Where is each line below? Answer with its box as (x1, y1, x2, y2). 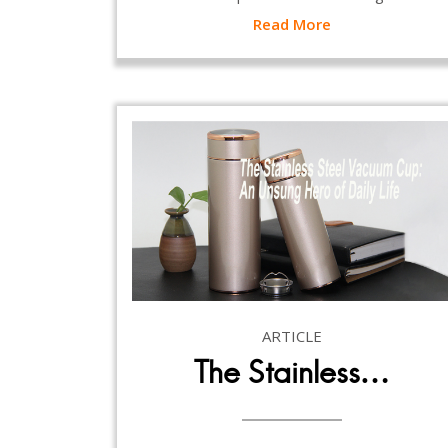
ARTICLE (262, 325, 322, 346)
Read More (253, 13, 331, 34)
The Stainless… (194, 353, 390, 391)
